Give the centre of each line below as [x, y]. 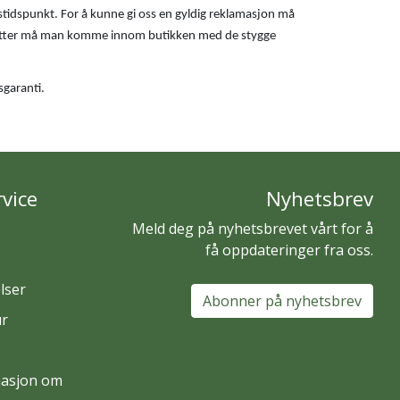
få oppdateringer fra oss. [289, 250]
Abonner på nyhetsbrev [282, 300]
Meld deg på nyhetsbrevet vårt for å [253, 228]
